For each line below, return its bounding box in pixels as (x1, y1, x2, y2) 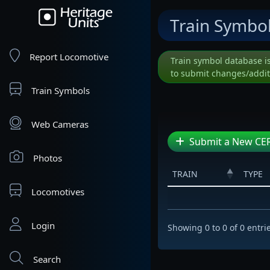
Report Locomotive (30, 51, 108, 63)
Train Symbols (31, 84, 90, 96)
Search (33, 253, 61, 265)
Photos (33, 152, 62, 164)
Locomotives (31, 186, 84, 198)
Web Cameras (31, 118, 89, 130)
